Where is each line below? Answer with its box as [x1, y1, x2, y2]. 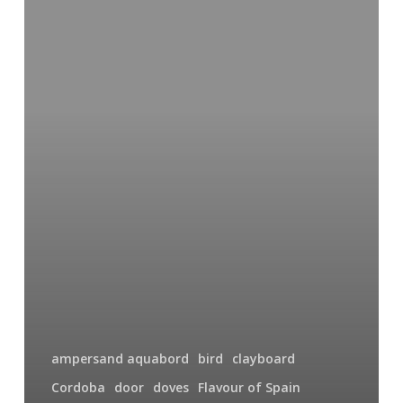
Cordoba [50, 378, 105, 396]
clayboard [231, 349, 295, 367]
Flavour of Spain [197, 378, 300, 396]
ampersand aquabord [50, 349, 189, 367]
